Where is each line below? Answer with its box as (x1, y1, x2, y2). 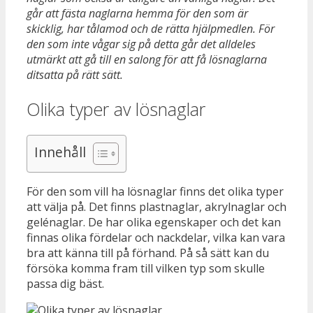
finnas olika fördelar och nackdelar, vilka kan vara (27, 230, 285, 246)
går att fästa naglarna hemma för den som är (27, 5, 248, 21)
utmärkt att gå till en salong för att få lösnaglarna (27, 51, 267, 67)
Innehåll (34, 143, 86, 162)
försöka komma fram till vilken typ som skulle (27, 261, 265, 277)
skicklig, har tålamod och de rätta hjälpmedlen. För (27, 20, 275, 36)
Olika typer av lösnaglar (27, 96, 205, 121)
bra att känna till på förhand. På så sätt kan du (27, 245, 269, 261)
